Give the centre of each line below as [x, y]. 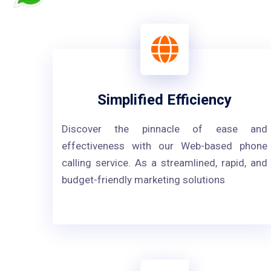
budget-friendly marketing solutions [143, 180]
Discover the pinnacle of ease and [165, 129]
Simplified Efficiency [165, 100]
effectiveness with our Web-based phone [165, 146]
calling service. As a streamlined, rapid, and [165, 163]
